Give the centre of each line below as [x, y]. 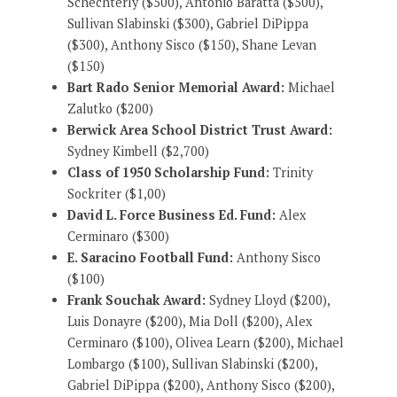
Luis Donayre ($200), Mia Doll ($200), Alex [189, 321]
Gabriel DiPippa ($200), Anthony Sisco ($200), [200, 385]
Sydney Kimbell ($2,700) [138, 151]
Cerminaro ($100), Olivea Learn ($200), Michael [205, 342]
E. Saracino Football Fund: [150, 257]
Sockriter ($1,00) [116, 193]
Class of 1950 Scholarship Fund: [168, 172]
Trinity [291, 172]
